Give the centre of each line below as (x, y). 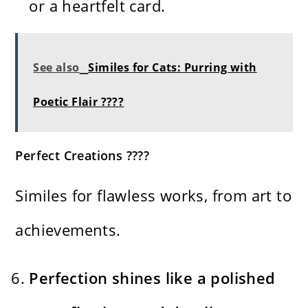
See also (56, 67)
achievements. (68, 229)
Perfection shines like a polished (152, 277)
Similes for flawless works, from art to (154, 195)
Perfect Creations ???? (82, 155)
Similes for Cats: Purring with (173, 67)
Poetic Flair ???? (79, 101)
